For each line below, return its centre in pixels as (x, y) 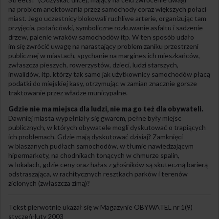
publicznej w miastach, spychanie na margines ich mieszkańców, (104, 55)
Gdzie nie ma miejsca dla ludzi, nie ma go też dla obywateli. (106, 109)
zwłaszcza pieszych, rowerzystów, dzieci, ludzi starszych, (93, 65)
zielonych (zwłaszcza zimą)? (49, 183)
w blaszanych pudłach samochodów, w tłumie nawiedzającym (101, 146)
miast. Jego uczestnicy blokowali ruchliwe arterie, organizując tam (107, 18)
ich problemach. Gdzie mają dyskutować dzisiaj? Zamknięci (96, 136)
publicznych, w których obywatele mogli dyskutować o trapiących (107, 127)
